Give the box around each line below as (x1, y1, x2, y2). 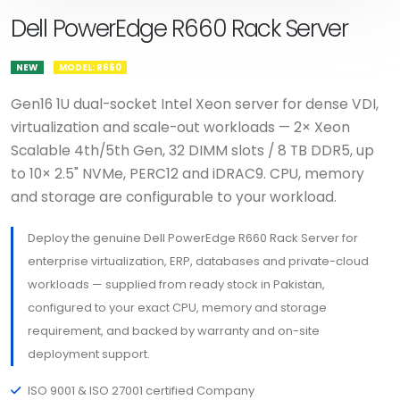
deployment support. (28, 346, 150, 362)
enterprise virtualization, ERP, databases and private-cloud (28, 253, 369, 270)
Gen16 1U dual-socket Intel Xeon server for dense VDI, (11, 95, 379, 113)
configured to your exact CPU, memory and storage (28, 299, 327, 316)
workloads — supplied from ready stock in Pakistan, (28, 276, 325, 293)
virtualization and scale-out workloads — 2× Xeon (11, 118, 350, 137)
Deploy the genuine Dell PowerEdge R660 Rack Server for (28, 229, 358, 246)
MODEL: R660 (58, 62, 121, 73)
